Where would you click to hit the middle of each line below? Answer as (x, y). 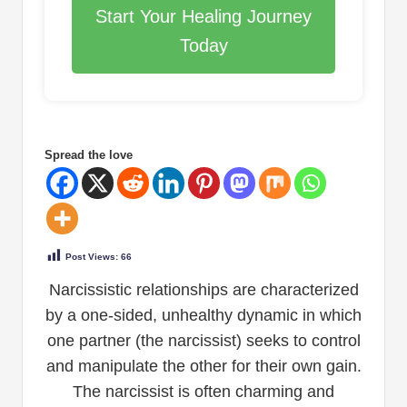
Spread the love (89, 155)
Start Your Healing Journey (203, 17)
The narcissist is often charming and (203, 391)
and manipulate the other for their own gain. (203, 366)
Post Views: (92, 256)
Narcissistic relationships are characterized (203, 289)
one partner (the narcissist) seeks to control (203, 340)
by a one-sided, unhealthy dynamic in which (203, 315)
